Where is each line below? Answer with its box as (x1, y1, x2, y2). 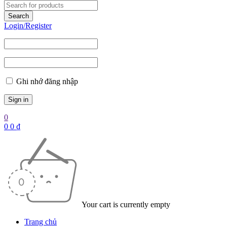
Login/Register (4, 21, 52, 30)
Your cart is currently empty (82, 200, 170, 209)
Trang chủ (24, 217, 57, 226)
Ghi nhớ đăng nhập (14, 77, 78, 86)
